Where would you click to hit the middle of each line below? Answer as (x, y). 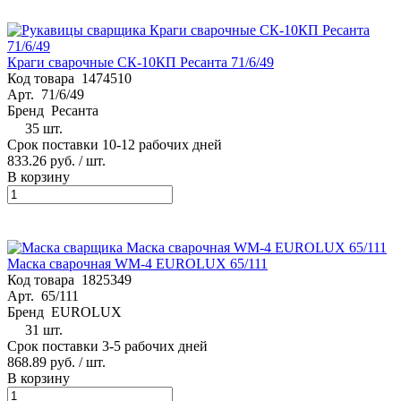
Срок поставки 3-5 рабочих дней (107, 346)
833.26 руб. (41, 160)
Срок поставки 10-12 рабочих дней (115, 144)
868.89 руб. (41, 362)
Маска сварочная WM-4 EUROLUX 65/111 (137, 263)
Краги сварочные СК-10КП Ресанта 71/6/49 (141, 62)
